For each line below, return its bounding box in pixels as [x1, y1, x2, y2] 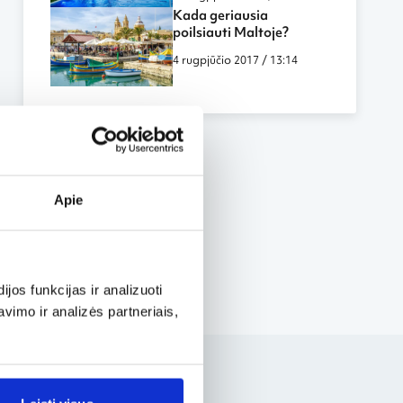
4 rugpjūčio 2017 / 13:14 [173, 52, 299, 68]
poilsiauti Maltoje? [173, 23, 290, 42]
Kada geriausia [173, 6, 269, 25]
